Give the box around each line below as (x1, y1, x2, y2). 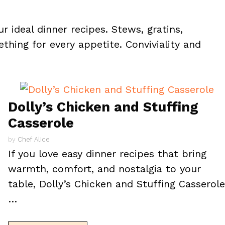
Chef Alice (18, 135, 50, 143)
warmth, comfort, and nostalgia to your (8, 162, 201, 175)
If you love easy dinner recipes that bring (8, 147, 207, 160)
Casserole (8, 115, 74, 131)
